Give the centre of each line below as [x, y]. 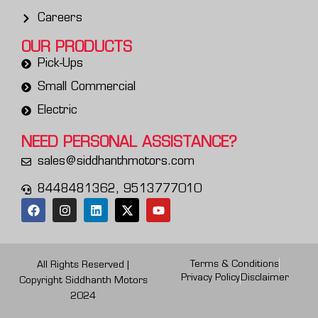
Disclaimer [265, 278]
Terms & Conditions [235, 265]
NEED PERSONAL [82, 144]
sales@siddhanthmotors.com [116, 162]
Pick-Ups [60, 64]
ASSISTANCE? [190, 144]
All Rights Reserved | [83, 265]
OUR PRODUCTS [77, 49]
